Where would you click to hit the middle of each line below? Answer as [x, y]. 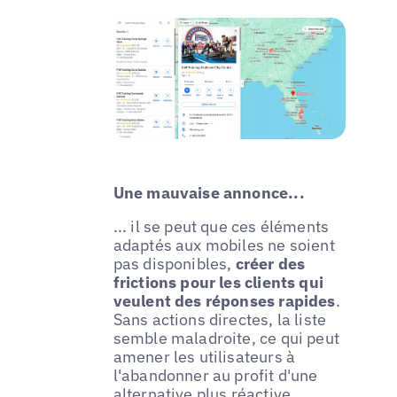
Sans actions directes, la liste [220, 319]
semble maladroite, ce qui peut [226, 338]
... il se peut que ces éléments [221, 226]
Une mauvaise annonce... [209, 192]
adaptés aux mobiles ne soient [224, 245]
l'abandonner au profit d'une [215, 375]
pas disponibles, [174, 263]
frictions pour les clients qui [218, 282]
